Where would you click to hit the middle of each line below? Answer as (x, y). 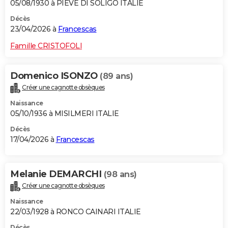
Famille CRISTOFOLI (46, 46)
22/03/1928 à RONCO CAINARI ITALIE (76, 212)
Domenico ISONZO (55, 76)
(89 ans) (116, 76)
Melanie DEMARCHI (57, 174)
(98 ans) (120, 175)
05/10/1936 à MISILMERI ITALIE (65, 114)
